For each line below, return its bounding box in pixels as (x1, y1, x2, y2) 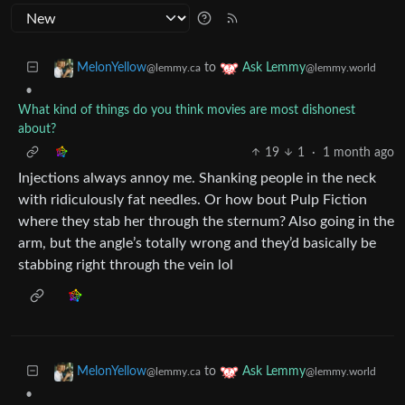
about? (18, 122, 56, 136)
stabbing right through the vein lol (18, 257, 233, 272)
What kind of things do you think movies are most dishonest (18, 103, 355, 117)
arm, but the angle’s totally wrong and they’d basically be (18, 235, 376, 250)
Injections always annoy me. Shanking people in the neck (18, 170, 376, 185)
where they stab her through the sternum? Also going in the (18, 213, 394, 229)
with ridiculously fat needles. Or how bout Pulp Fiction (18, 192, 367, 207)
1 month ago (323, 146, 394, 159)
